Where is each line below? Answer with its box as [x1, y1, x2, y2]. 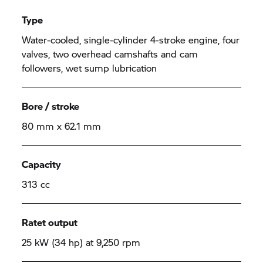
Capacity [22, 157, 62, 171]
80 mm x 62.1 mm [22, 119, 102, 133]
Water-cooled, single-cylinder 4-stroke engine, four [22, 33, 240, 46]
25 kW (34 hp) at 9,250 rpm [22, 235, 141, 249]
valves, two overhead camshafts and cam [22, 47, 198, 60]
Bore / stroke [22, 99, 80, 113]
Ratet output [22, 215, 78, 229]
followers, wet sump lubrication [22, 61, 157, 75]
